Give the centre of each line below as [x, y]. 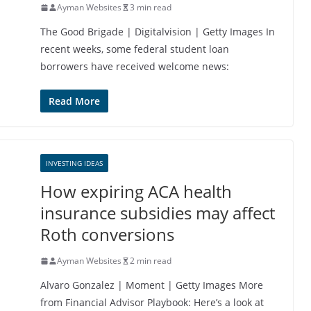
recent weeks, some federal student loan [135, 49]
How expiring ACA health [136, 191]
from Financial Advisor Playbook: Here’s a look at [152, 302]
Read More [74, 101]
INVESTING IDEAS [74, 163]
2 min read [151, 261]
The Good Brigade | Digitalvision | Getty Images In [158, 32]
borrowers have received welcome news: [135, 66]
